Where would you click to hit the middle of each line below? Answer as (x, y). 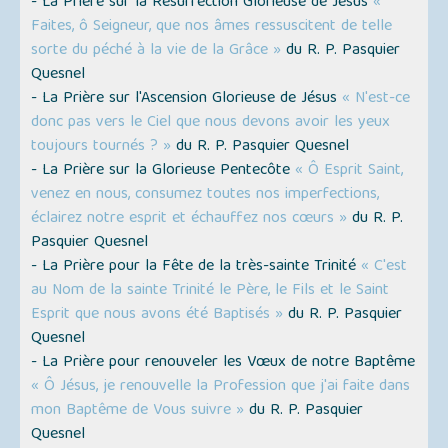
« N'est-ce (376, 98)
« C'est (384, 266)
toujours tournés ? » (101, 146)
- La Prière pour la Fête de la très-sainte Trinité (196, 266)
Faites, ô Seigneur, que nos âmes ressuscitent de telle (212, 26)
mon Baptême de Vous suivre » (138, 410)
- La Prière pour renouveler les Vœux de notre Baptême (223, 362)
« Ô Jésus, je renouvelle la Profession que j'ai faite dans (221, 386)
